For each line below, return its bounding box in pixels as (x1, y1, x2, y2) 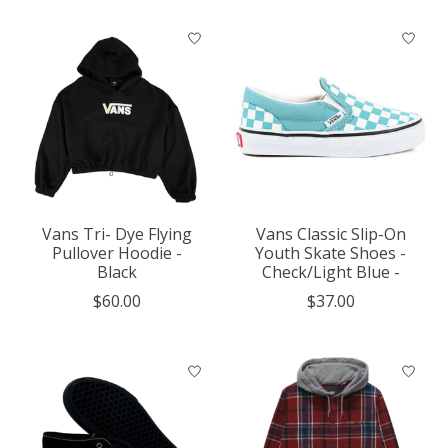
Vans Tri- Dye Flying (41, 222, 192, 245)
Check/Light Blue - (261, 260, 400, 283)
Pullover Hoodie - (51, 241, 182, 264)
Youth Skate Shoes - (255, 241, 407, 264)
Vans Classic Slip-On (255, 222, 406, 245)
